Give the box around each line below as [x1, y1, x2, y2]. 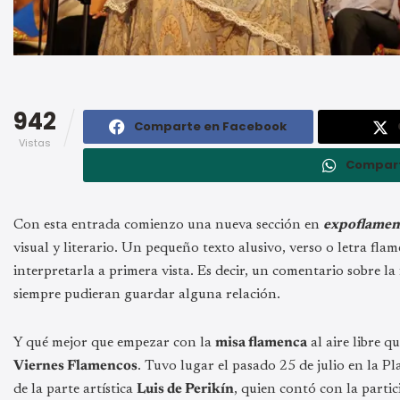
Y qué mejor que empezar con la [13, 335, 215, 350]
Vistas [19, 135, 51, 150]
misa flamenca [215, 335, 307, 350]
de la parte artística [13, 381, 137, 396]
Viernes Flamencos [13, 358, 137, 373]
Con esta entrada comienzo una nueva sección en [13, 217, 323, 232]
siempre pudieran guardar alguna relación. [13, 287, 280, 302]
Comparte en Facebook [134, 117, 287, 135]
